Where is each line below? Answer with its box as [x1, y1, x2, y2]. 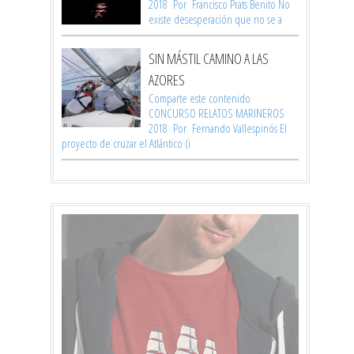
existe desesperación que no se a [149, 11, 282, 28]
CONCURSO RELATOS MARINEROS [149, 105, 284, 122]
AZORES [149, 70, 185, 90]
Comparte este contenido [149, 90, 250, 107]
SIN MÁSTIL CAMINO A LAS [149, 49, 269, 69]
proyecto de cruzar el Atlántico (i [62, 135, 190, 152]
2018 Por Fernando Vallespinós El [149, 120, 287, 137]
